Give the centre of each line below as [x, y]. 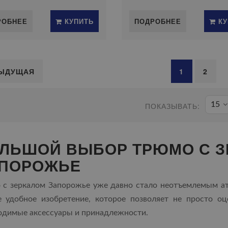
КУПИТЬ [78, 21]
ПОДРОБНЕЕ [158, 21]
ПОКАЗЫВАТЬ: [173, 106]
